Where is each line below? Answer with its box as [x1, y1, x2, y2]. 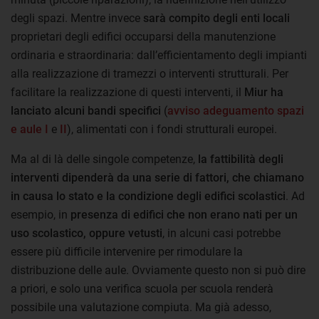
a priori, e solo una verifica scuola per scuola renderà [11, 281, 273, 296]
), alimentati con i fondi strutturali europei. [67, 122, 277, 136]
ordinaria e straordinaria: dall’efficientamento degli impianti [11, 48, 307, 62]
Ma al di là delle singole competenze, [11, 152, 198, 166]
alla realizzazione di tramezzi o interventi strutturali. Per [11, 66, 288, 80]
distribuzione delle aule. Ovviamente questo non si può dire [11, 263, 305, 277]
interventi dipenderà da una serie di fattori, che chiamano [11, 170, 304, 184]
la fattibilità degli [198, 152, 283, 166]
